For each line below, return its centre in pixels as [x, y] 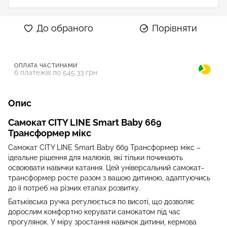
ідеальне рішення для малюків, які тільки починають [96, 157]
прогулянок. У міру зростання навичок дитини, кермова [102, 222]
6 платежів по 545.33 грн [56, 72]
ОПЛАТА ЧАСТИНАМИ [46, 65]
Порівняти [174, 28]
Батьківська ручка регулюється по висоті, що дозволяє [101, 201]
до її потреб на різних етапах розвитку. [74, 188]
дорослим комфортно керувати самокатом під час [94, 212]
